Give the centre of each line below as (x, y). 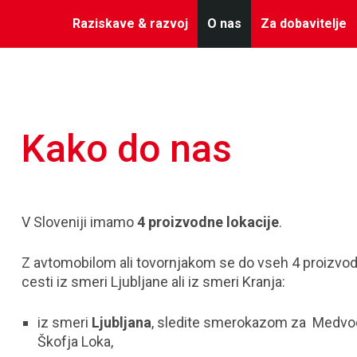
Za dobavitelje (304, 24)
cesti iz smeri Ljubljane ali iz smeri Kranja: (154, 282)
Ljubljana (122, 322)
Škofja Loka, (76, 341)
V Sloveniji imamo (80, 222)
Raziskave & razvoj (130, 24)
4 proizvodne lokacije (208, 222)
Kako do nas (127, 149)
